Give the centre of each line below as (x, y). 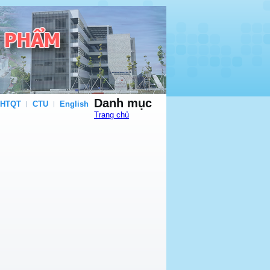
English (74, 104)
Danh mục (123, 103)
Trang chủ (111, 115)
